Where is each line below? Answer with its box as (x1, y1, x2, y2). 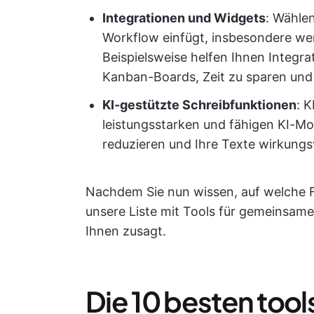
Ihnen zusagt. (86, 224, 166, 238)
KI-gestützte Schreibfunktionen (102, 97, 296, 112)
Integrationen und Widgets (102, 11, 266, 25)
